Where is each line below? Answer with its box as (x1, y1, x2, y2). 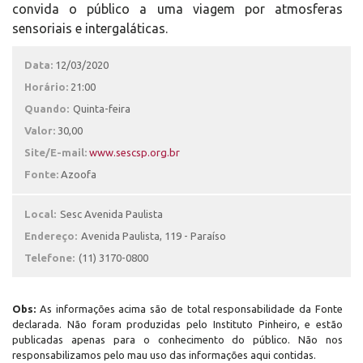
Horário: (24, 81, 68, 92)
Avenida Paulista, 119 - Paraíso (81, 230, 226, 241)
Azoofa (61, 169, 96, 180)
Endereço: (24, 230, 77, 241)
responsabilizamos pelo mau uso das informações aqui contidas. (12, 349, 316, 361)
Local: (24, 208, 56, 220)
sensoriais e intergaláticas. (12, 21, 168, 36)
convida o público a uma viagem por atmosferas (12, 2, 343, 16)
